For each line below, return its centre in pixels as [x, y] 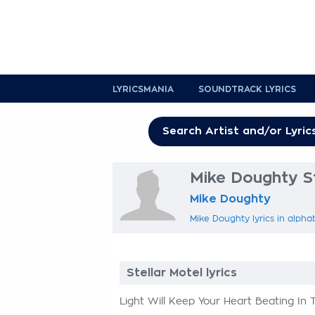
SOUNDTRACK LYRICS [247, 89]
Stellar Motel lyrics [182, 273]
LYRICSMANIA [143, 89]
